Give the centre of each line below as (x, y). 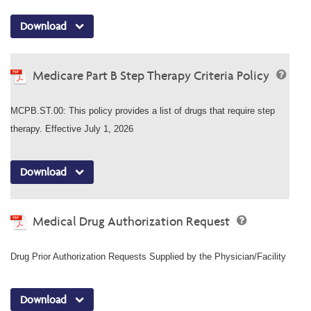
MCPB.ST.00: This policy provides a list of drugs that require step (143, 110)
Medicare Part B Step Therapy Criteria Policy (152, 75)
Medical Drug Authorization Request (133, 221)
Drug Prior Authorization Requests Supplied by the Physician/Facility (148, 256)
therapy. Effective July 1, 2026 (72, 128)
